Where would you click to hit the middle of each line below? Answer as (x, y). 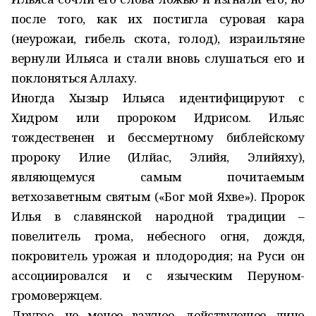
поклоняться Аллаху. (74, 78)
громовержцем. (57, 295)
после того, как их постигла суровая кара (158, 19)
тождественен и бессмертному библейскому (158, 137)
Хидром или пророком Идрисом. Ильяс (158, 117)
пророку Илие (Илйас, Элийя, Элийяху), (158, 157)
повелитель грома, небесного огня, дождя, (158, 236)
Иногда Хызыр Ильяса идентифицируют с (158, 98)
